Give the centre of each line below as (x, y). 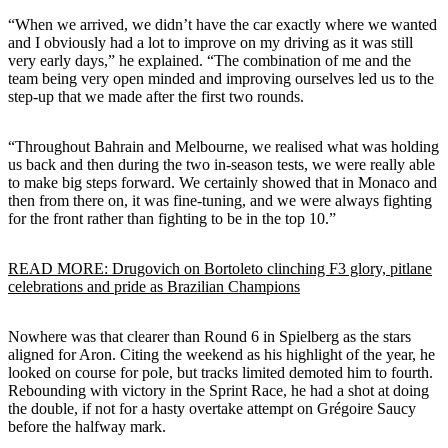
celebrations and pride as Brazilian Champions (154, 286)
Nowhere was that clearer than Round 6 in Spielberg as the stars (209, 336)
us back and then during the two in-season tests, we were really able (221, 164)
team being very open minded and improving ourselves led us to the (221, 78)
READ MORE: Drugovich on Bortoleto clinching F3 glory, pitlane (220, 268)
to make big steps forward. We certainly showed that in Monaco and (222, 182)
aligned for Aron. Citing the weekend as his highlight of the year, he (221, 354)
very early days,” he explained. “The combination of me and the (209, 60)
